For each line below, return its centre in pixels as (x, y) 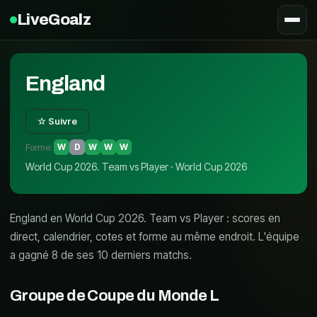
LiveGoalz (54, 19)
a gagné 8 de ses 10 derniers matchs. (101, 255)
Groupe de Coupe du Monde (109, 296)
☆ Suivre (57, 121)
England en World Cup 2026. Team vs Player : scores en (145, 218)
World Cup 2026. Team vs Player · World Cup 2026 (136, 167)
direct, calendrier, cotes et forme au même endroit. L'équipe (155, 237)
